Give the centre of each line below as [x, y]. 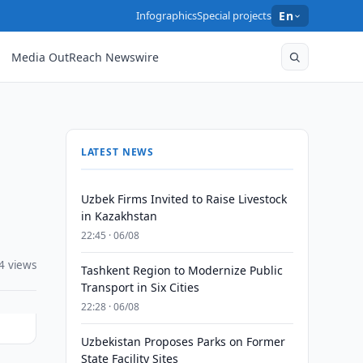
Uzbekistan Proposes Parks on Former [183, 342]
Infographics [167, 15]
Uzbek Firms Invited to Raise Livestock [184, 199]
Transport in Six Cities [140, 287]
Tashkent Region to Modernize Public [181, 270]
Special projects [235, 15]
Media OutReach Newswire [85, 57]
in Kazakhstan [119, 216]
